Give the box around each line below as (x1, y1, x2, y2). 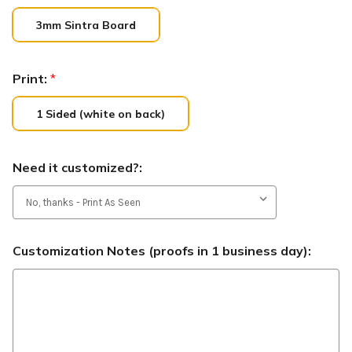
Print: (13, 71, 50, 87)
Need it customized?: (13, 159, 142, 176)
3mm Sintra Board (35, 18, 136, 33)
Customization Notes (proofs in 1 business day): (13, 243, 311, 259)
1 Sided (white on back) (35, 107, 165, 122)
